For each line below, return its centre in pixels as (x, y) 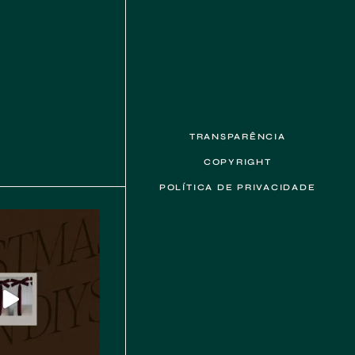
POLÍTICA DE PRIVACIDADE (237, 187)
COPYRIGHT (237, 162)
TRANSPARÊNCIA (237, 136)
